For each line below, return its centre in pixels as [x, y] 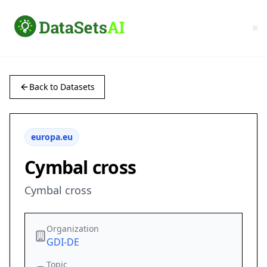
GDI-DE [63, 242]
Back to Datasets [62, 87]
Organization [73, 229]
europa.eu [52, 137]
